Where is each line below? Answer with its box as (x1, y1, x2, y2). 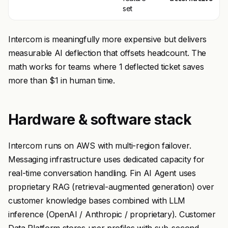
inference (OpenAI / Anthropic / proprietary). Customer (8, 209, 216, 219)
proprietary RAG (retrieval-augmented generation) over (8, 182, 214, 192)
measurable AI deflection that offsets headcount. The (8, 48, 206, 58)
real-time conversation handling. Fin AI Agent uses (8, 168, 196, 178)
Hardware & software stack (8, 111, 191, 128)
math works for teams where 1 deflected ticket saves (8, 62, 204, 72)
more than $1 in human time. (8, 75, 115, 85)
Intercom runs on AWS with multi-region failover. (8, 140, 191, 151)
